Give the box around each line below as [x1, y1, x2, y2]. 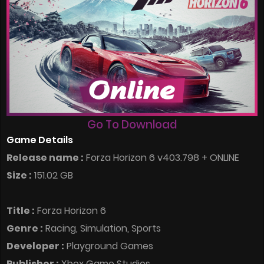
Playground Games [64, 239, 153, 253]
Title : [6, 204, 35, 218]
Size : [6, 169, 32, 183]
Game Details [6, 133, 73, 147]
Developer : [6, 239, 64, 253]
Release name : [6, 151, 84, 165]
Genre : [6, 222, 43, 236]
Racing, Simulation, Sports [43, 222, 161, 236]
